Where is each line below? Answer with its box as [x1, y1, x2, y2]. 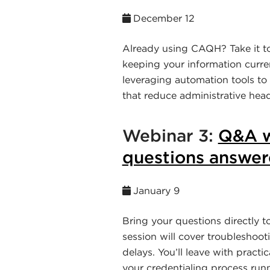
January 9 [133, 184, 180, 196]
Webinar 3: [122, 125, 218, 146]
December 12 [133, 11, 195, 24]
